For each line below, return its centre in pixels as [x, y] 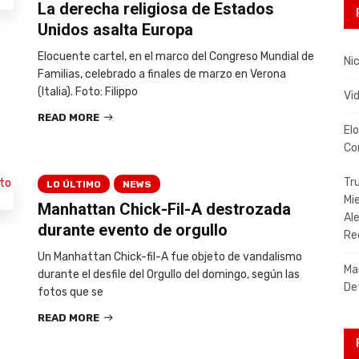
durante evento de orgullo [132, 230]
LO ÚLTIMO [73, 184]
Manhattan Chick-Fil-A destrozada [164, 209]
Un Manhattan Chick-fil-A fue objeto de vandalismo [169, 257]
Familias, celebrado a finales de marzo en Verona [161, 74]
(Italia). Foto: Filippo [87, 92]
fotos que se [70, 292]
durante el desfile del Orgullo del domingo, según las [168, 274]
